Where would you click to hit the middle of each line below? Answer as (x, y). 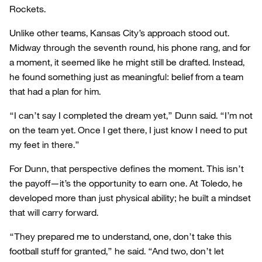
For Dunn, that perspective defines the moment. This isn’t (127, 168)
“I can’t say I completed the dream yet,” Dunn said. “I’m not (131, 115)
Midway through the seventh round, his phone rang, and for (130, 47)
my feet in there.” (44, 144)
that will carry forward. (54, 212)
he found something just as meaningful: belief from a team (126, 77)
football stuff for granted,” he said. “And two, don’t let (117, 251)
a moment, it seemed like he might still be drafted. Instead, (127, 62)
